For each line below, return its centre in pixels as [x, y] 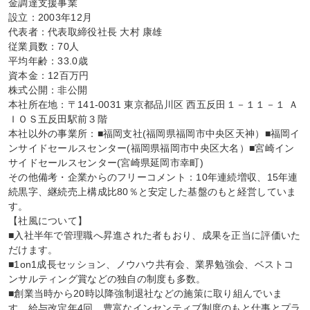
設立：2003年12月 [51, 17]
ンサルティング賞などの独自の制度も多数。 [107, 279]
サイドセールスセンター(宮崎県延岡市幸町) [106, 163]
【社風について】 [48, 221]
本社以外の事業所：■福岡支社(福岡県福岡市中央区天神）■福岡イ [154, 134]
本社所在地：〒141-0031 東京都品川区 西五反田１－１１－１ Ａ [153, 104]
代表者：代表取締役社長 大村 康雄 [85, 32]
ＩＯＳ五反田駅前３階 [58, 119]
